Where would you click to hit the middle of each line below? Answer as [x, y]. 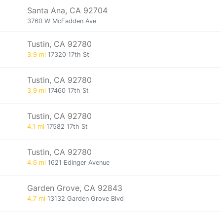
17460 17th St [67, 91]
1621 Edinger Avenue [78, 163]
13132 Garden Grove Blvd [85, 199]
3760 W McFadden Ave [62, 21]
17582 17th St [66, 127]
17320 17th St [68, 55]
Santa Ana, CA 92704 [67, 10]
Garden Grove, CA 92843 [75, 188]
